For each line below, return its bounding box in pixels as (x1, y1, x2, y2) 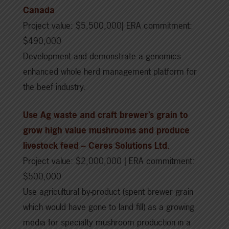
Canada (23, 4, 55, 16)
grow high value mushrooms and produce (23, 124, 190, 136)
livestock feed (23, 140, 79, 152)
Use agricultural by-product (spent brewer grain (23, 186, 193, 198)
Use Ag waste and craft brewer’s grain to (23, 109, 188, 121)
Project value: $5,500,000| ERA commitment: (23, 19, 192, 32)
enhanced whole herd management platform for (23, 65, 197, 78)
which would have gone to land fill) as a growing (23, 201, 194, 213)
